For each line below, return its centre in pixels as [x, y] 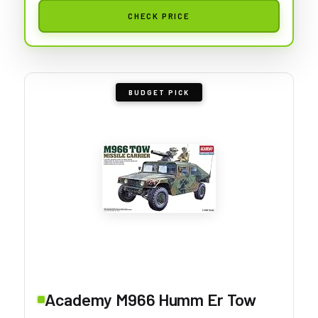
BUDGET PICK [159, 92]
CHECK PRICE [159, 15]
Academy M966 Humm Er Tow [150, 299]
